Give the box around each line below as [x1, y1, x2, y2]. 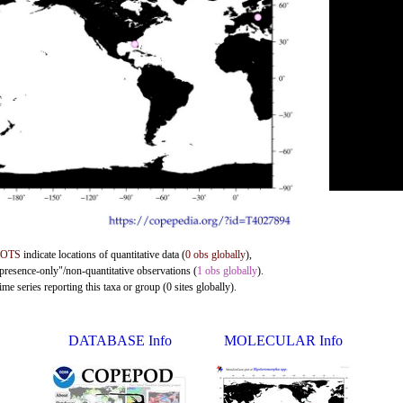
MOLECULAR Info [224, 333, 343, 348]
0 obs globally [185, 248, 246, 261]
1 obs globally [197, 264, 257, 277]
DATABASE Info [67, 333, 172, 348]
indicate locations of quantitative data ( [21, 248, 185, 261]
